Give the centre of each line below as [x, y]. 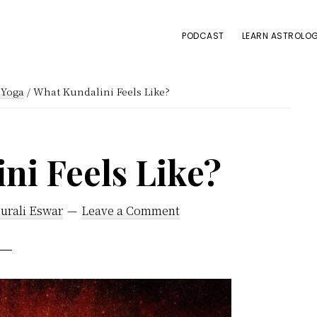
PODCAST [203, 36]
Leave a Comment [130, 210]
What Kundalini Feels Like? [100, 91]
